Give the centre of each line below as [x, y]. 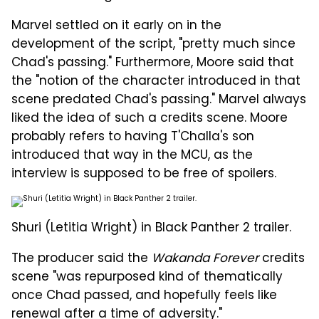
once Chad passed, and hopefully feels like [144, 297]
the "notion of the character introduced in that [156, 82]
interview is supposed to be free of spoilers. [144, 175]
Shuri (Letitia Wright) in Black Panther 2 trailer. [151, 229]
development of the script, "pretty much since [153, 45]
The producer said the [82, 260]
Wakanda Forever [205, 260]
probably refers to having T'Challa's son [133, 138]
